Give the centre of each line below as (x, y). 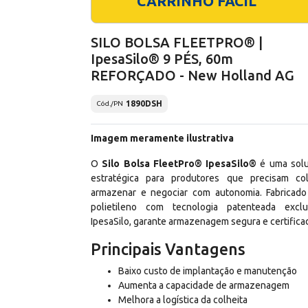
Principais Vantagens (168, 249)
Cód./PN (110, 104)
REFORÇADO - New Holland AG (192, 75)
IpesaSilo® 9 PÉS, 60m (162, 58)
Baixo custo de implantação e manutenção (208, 271)
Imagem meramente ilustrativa (162, 138)
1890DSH (144, 103)
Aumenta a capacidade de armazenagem (204, 285)
